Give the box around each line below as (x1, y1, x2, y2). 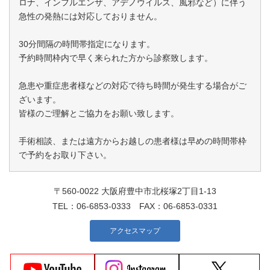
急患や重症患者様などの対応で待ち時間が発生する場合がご (19, 80, 246, 90)
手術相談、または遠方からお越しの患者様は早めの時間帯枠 (19, 136, 246, 146)
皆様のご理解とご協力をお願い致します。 (19, 108, 179, 118)
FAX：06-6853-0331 (131, 201, 218, 211)
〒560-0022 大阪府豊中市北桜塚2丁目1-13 (54, 186, 216, 196)
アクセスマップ (110, 226, 160, 235)
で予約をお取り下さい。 (19, 149, 111, 160)
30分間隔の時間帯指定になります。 (19, 39, 155, 49)
